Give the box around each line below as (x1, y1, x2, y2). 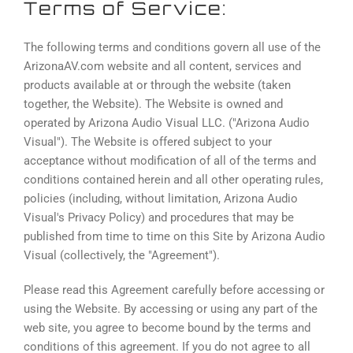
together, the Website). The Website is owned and (24, 96, 283, 111)
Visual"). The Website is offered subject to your (24, 134, 272, 149)
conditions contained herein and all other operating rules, (24, 172, 323, 187)
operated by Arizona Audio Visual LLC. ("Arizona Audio (24, 115, 310, 130)
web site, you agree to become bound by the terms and (24, 320, 310, 335)
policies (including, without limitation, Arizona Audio (24, 191, 298, 206)
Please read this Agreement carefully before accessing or (24, 282, 325, 297)
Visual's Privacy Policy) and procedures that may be (24, 210, 294, 225)
